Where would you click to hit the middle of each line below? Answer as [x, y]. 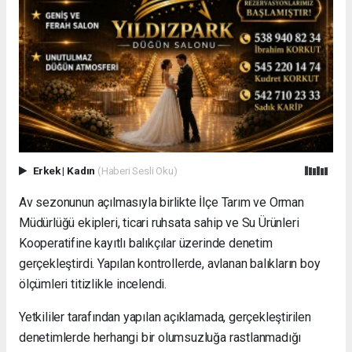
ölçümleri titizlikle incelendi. [93, 284]
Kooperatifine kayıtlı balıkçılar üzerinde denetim [146, 243]
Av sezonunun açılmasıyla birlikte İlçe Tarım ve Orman [161, 202]
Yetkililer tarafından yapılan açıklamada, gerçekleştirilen [165, 317]
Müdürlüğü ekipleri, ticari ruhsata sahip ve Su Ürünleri [159, 222]
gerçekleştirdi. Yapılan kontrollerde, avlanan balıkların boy [170, 263]
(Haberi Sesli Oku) [137, 170]
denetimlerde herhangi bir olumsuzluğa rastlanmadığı [160, 337]
